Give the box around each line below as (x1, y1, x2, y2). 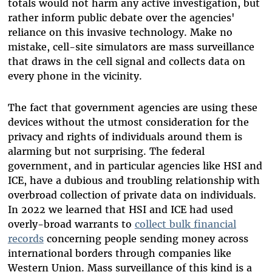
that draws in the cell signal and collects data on (7, 55, 245, 67)
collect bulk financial (134, 217, 236, 230)
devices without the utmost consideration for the (7, 115, 249, 128)
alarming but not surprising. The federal (7, 144, 205, 157)
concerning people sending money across (43, 232, 248, 245)
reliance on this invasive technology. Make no (7, 25, 233, 38)
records (7, 232, 44, 245)
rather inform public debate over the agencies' (7, 11, 235, 24)
